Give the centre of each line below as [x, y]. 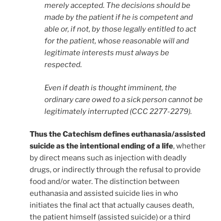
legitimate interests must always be [107, 53]
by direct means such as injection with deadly [108, 158]
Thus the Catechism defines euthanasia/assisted [117, 134]
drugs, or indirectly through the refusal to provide [115, 170]
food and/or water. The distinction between [105, 182]
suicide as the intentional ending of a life [101, 146]
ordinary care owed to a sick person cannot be [124, 99]
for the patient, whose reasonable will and [117, 41]
